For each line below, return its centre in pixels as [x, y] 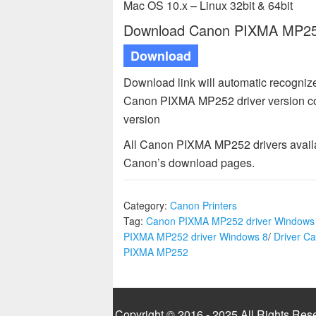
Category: [147, 205]
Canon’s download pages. [189, 163]
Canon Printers [203, 205]
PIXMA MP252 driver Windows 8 [196, 236]
